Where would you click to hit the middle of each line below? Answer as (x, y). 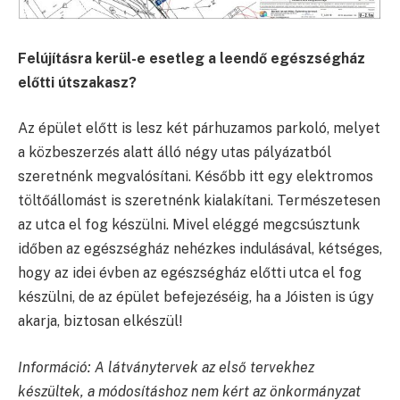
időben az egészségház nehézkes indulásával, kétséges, (200, 249)
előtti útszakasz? (77, 82)
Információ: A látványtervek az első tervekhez (166, 367)
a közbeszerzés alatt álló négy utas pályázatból (175, 153)
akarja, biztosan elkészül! (100, 321)
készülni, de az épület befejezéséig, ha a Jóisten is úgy (196, 297)
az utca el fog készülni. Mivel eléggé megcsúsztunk (189, 225)
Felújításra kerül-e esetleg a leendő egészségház (192, 58)
